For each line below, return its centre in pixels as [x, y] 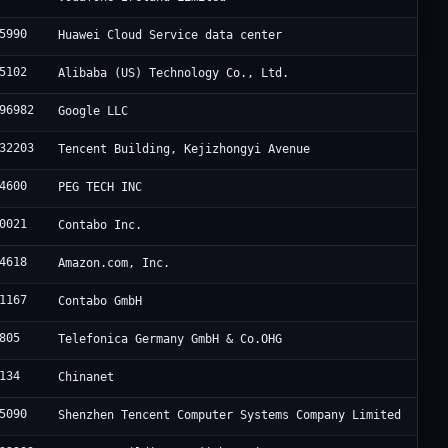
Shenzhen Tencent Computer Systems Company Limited [230, 415]
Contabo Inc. [100, 225]
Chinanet [86, 377]
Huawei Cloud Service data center [170, 35]
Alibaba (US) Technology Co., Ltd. [174, 73]
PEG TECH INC [100, 187]
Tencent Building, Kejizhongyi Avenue [184, 149]
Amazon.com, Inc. [114, 263]
